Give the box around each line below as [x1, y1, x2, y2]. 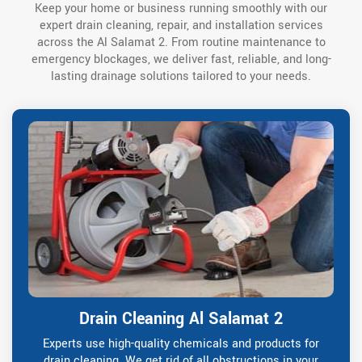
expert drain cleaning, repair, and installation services [39, 17, 323, 35]
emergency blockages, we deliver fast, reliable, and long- [31, 51, 331, 69]
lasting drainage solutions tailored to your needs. [51, 68, 311, 86]
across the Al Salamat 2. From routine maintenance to [36, 34, 326, 52]
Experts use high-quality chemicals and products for [43, 335, 319, 353]
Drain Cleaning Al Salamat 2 [79, 307, 283, 331]
